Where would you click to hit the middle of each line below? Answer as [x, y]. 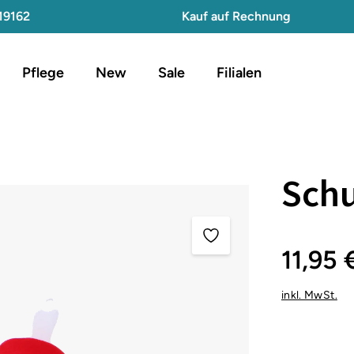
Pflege [43, 73]
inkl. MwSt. [309, 295]
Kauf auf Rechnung [236, 16]
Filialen [239, 73]
